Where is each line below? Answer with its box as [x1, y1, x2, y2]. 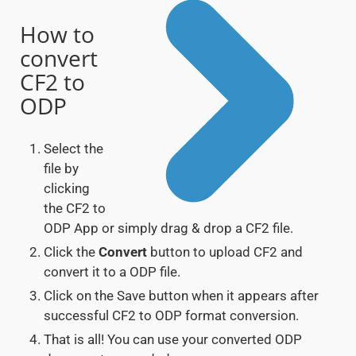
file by [44, 161, 79, 177]
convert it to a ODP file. [44, 264, 180, 281]
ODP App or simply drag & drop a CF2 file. [44, 220, 293, 237]
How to [20, 19, 95, 50]
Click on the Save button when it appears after [44, 288, 319, 304]
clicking [44, 180, 90, 197]
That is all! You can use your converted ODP [44, 331, 302, 348]
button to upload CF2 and [147, 244, 303, 261]
